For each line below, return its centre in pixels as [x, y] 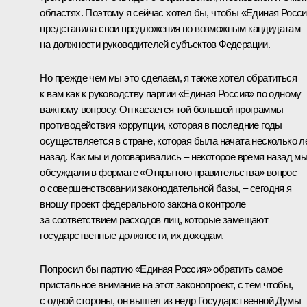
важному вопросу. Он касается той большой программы [162, 109]
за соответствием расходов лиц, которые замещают [154, 219]
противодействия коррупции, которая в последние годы [161, 125]
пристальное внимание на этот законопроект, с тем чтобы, [167, 284]
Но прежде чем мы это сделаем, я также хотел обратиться [168, 77]
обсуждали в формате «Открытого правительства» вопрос [169, 172]
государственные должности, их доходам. [132, 235]
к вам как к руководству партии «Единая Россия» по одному [171, 93]
